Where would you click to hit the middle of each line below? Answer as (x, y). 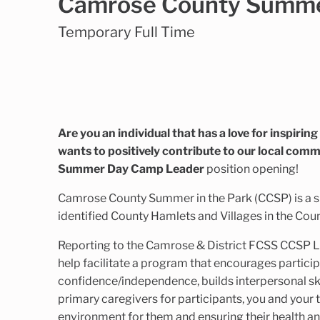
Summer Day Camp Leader (131, 169)
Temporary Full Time (126, 32)
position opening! (252, 169)
